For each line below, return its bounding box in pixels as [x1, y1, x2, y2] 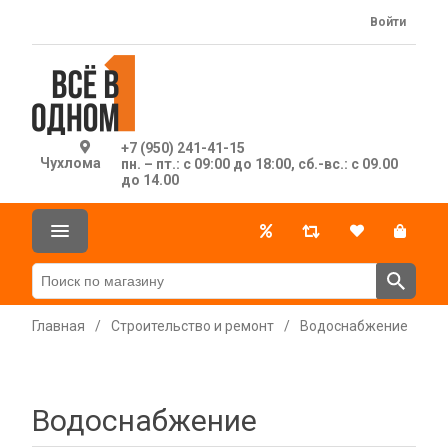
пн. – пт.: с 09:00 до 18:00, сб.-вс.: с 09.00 [120, 156, 398, 172]
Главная [32, 318, 85, 334]
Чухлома [39, 155, 101, 171]
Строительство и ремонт [111, 318, 274, 334]
